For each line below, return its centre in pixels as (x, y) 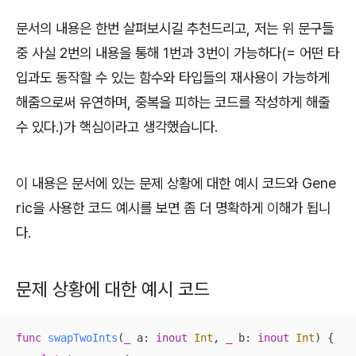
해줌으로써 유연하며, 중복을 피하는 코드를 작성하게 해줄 (173, 102)
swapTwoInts (83, 337)
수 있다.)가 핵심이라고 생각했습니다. (117, 126)
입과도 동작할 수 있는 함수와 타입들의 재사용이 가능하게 (173, 77)
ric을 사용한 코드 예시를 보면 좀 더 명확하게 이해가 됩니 (173, 207)
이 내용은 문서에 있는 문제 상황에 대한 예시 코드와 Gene (176, 183)
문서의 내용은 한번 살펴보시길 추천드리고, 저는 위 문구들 (175, 28)
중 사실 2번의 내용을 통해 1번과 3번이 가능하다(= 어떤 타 (178, 52)
